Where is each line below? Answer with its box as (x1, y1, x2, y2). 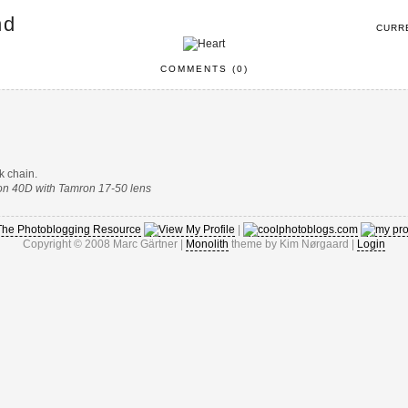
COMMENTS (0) (159, 64, 249, 74)
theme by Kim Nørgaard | (229, 237, 357, 250)
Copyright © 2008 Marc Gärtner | (23, 237, 186, 250)
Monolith (186, 237, 229, 250)
